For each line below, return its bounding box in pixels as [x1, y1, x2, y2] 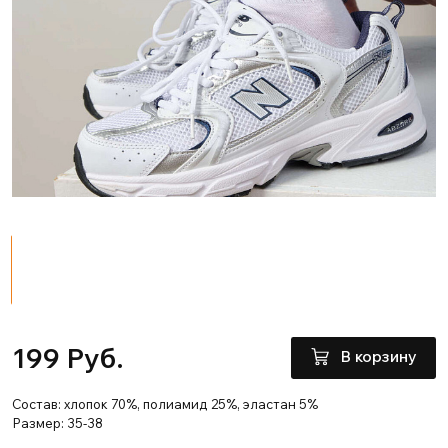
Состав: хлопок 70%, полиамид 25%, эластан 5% [11, 396, 318, 413]
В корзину [339, 346, 417, 367]
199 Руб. [11, 339, 124, 375]
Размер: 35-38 [11, 415, 103, 432]
